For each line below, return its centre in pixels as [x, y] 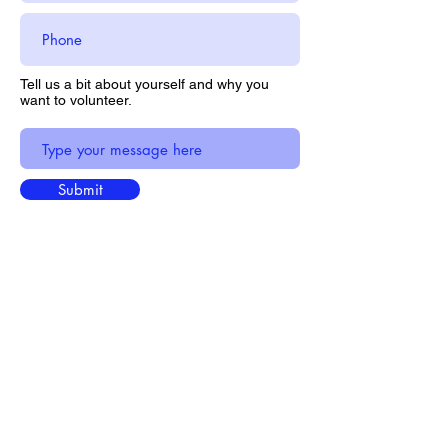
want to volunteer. [78, 100]
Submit [80, 189]
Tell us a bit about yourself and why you [144, 84]
